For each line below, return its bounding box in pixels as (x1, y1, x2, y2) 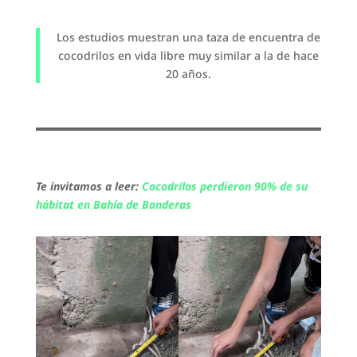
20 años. (165, 65, 211, 81)
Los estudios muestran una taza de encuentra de (56, 29, 320, 45)
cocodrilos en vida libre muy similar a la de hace (57, 47, 319, 63)
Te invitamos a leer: (35, 178, 142, 194)
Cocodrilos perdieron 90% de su (141, 178, 308, 194)
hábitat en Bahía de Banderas (35, 196, 191, 212)
